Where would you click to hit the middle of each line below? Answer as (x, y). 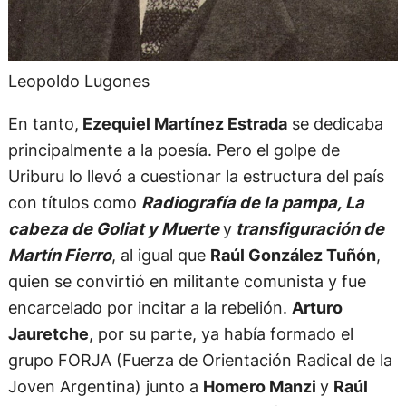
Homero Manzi (261, 386)
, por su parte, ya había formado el (221, 333)
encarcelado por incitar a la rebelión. (150, 307)
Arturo (317, 307)
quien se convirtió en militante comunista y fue (187, 280)
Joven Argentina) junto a (105, 386)
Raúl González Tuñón (293, 254)
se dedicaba (335, 123)
